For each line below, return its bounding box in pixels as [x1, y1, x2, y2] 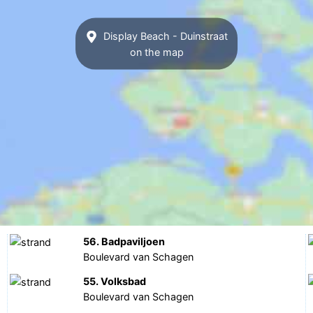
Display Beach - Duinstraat [100, 29, 228, 42]
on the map [129, 45, 184, 58]
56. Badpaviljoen [83, 235, 166, 248]
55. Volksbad [83, 275, 147, 288]
